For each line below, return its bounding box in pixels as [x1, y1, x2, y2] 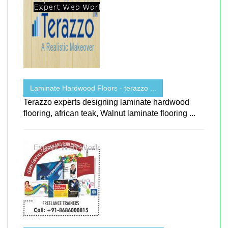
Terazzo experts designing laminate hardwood [23, 97, 189, 106]
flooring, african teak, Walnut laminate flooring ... [23, 108, 195, 118]
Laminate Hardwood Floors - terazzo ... [30, 83, 156, 92]
